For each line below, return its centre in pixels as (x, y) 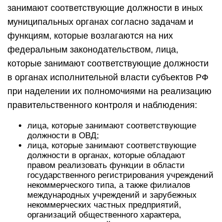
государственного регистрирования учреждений (120, 175)
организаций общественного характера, (104, 215)
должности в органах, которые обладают (106, 155)
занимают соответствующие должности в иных (105, 8)
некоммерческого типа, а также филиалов (109, 185)
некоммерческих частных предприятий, (104, 205)
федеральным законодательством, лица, (93, 50)
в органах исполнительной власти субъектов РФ (108, 77)
